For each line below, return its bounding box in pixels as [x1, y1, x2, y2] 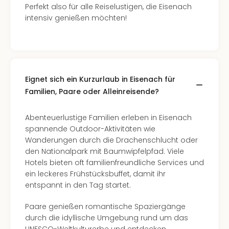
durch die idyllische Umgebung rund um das [25, 213, 188, 223]
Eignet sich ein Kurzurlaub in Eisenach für [25, 74, 175, 84]
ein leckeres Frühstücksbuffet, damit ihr [25, 169, 166, 179]
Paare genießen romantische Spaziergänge [25, 201, 186, 212]
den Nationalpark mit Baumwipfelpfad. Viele [25, 146, 184, 156]
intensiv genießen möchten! [25, 13, 127, 23]
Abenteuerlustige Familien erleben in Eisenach [25, 112, 192, 123]
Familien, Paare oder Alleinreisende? [25, 86, 159, 97]
